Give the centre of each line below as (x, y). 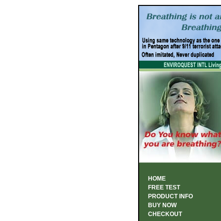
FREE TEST (164, 187)
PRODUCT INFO (170, 196)
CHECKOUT (165, 214)
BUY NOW (162, 205)
